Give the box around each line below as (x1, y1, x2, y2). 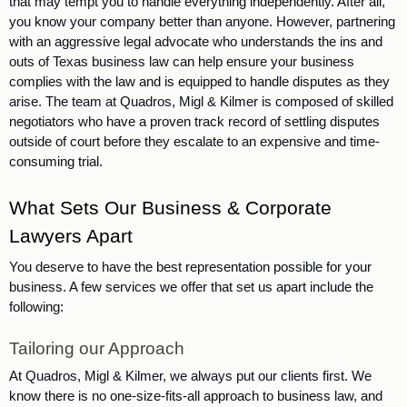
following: (9, 299, 64, 314)
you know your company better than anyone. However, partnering (9, 14, 395, 29)
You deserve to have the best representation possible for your (9, 259, 372, 274)
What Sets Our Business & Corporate (9, 196, 332, 219)
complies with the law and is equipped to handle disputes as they (9, 74, 390, 89)
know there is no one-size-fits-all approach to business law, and (9, 388, 382, 403)
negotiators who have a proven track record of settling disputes (9, 114, 380, 129)
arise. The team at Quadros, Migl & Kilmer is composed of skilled (9, 94, 393, 109)
